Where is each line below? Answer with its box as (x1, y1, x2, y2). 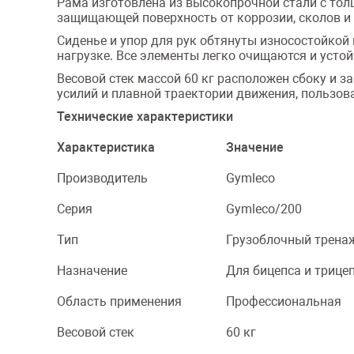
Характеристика (57, 140, 155, 155)
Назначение (57, 263, 127, 278)
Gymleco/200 (226, 201, 302, 217)
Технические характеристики (57, 109, 233, 124)
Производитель (57, 171, 148, 186)
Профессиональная (226, 294, 341, 309)
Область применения (57, 294, 182, 309)
